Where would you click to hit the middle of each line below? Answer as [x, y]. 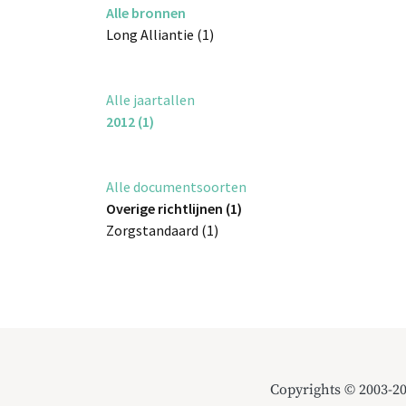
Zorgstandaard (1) [162, 231]
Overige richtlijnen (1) [174, 209]
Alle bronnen [146, 13]
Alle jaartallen [150, 100]
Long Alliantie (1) [160, 35]
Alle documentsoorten [176, 187]
